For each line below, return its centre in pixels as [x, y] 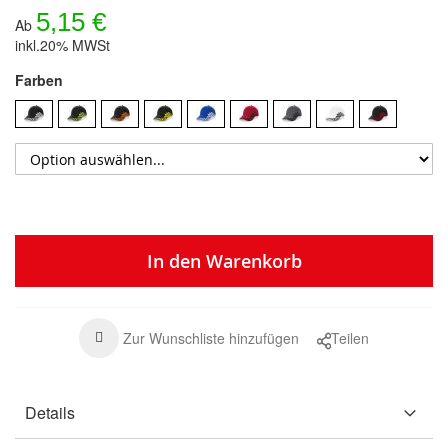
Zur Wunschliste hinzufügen [211, 338]
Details [50, 413]
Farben [39, 80]
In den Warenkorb [224, 261]
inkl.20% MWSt [62, 45]
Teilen [350, 338]
